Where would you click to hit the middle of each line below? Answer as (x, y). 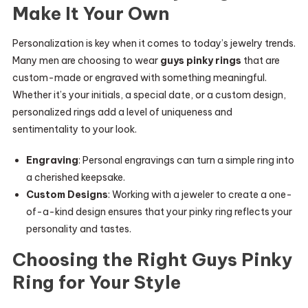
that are (260, 60)
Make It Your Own (90, 13)
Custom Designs (67, 195)
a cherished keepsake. (75, 177)
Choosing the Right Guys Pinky (152, 260)
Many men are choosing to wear (86, 60)
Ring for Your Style (96, 282)
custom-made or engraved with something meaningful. (139, 78)
